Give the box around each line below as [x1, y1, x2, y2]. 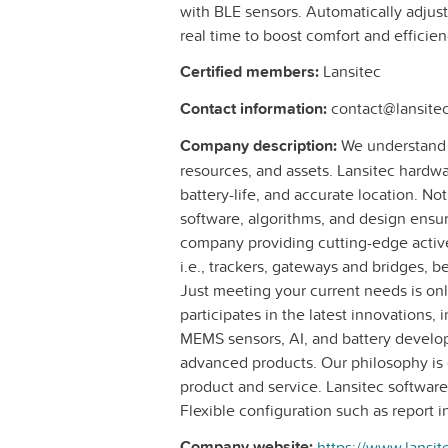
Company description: [180, 134, 337, 158]
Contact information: [180, 97, 327, 121]
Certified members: [180, 60, 319, 84]
